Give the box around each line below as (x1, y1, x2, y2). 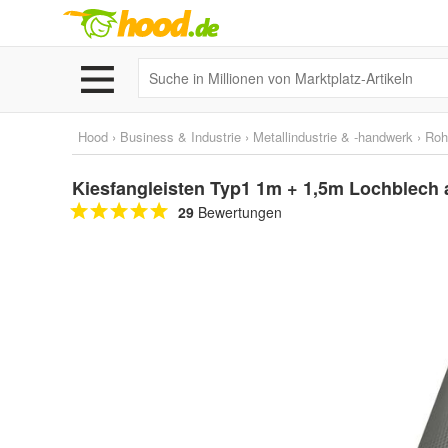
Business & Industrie (120, 127, 241, 146)
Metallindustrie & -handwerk (253, 127, 413, 146)
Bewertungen (194, 202, 282, 222)
